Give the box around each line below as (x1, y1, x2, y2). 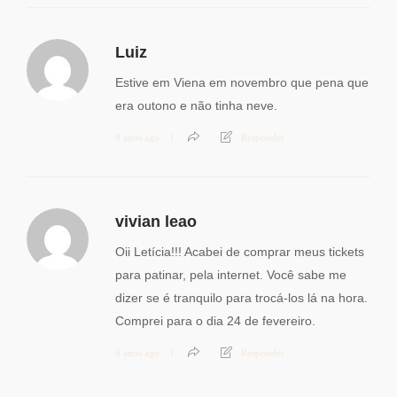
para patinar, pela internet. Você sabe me (115, 268, 346, 283)
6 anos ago (115, 347, 160, 359)
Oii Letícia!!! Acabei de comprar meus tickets (115, 245, 364, 260)
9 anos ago (115, 132, 160, 144)
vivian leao (115, 213, 197, 231)
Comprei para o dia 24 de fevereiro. (115, 314, 315, 329)
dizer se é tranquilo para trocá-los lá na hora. (115, 291, 368, 306)
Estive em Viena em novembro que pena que (115, 75, 369, 90)
